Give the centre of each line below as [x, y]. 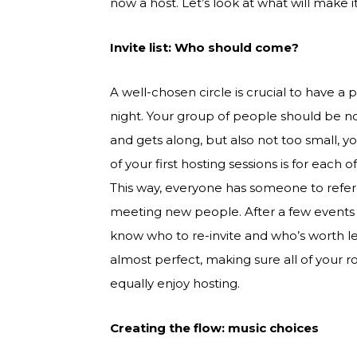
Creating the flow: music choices [214, 328]
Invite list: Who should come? [204, 48]
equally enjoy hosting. [175, 284]
